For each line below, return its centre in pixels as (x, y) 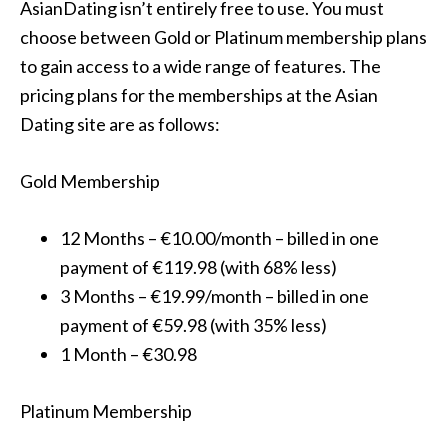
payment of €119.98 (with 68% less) (198, 266)
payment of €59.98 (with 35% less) (193, 324)
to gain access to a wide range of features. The (200, 65)
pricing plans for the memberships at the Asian (199, 94)
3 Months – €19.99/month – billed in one (214, 295)
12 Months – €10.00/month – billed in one (219, 237)
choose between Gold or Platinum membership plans (223, 36)
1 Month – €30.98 (128, 353)
